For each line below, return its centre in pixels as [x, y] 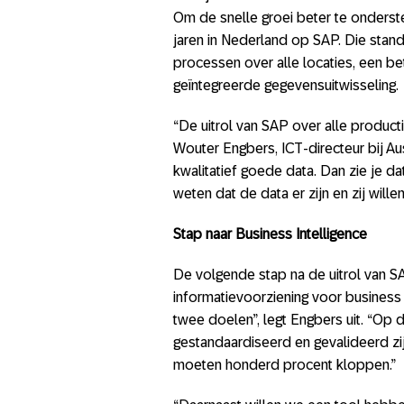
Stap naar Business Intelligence [270, 234]
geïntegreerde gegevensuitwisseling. [286, 85]
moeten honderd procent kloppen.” [285, 365]
